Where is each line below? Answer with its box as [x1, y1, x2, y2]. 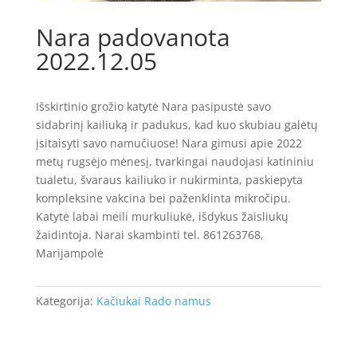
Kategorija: [35, 292, 96, 308]
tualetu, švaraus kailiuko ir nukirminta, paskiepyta [35, 171, 303, 187]
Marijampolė [35, 245, 104, 261]
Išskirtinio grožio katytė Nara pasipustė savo [35, 98, 271, 114]
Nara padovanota [35, 20, 230, 53]
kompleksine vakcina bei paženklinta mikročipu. [35, 190, 291, 206]
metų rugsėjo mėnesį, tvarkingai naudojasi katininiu [35, 153, 314, 169]
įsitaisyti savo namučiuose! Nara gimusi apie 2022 [35, 135, 302, 151]
